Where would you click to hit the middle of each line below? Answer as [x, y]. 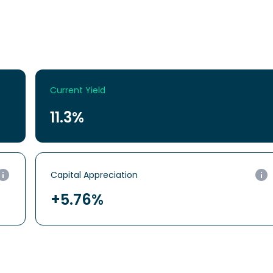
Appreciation [111, 175]
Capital [66, 175]
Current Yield [78, 90]
